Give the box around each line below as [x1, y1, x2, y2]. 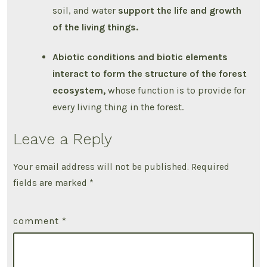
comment [13, 215, 63, 226]
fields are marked [13, 177, 90, 188]
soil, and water [52, 4, 119, 16]
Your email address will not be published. [13, 161, 190, 172]
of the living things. [52, 21, 139, 33]
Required [191, 161, 230, 172]
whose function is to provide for [108, 84, 246, 96]
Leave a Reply [13, 129, 113, 148]
